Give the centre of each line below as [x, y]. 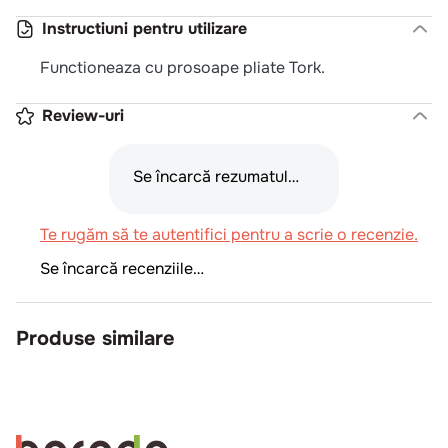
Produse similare [95, 338]
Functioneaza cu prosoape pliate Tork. [182, 67]
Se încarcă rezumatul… [216, 176]
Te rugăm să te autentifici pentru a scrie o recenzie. [229, 234]
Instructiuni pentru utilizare [144, 28]
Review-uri [83, 115]
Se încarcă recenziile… [122, 268]
